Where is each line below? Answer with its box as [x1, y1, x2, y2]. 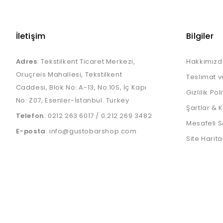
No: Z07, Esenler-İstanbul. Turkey [15, 96, 129, 105]
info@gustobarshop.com [49, 126, 137, 136]
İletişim [15, 30, 46, 42]
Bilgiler [186, 30, 214, 42]
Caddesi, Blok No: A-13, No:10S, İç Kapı [15, 83, 147, 92]
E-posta [15, 126, 46, 136]
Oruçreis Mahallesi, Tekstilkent [15, 70, 122, 79]
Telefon [15, 111, 44, 120]
